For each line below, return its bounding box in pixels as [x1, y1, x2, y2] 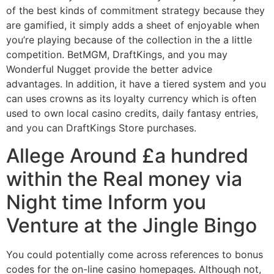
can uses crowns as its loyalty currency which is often [6, 92, 256, 105]
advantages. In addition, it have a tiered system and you [6, 78, 266, 91]
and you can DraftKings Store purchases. [6, 122, 196, 135]
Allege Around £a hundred [6, 143, 248, 168]
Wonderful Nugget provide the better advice [6, 63, 212, 76]
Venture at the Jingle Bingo [6, 213, 257, 237]
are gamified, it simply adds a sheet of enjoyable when [6, 19, 259, 32]
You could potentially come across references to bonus [6, 248, 263, 261]
